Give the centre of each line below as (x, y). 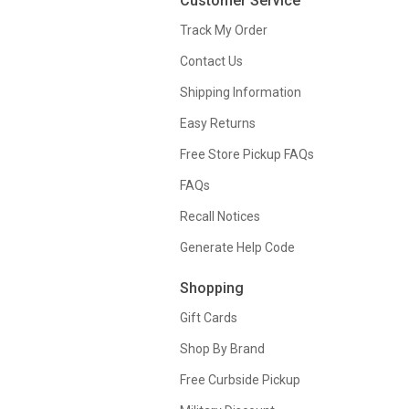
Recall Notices (220, 216)
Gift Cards (209, 317)
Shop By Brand (222, 348)
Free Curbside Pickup (240, 379)
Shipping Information (241, 92)
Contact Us (211, 61)
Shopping (212, 288)
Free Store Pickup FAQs (247, 154)
